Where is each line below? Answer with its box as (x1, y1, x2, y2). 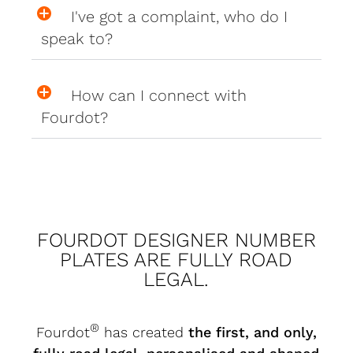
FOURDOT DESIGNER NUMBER (36, 228, 316, 251)
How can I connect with (71, 85, 247, 105)
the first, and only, (188, 323, 317, 340)
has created (98, 323, 188, 340)
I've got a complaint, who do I (71, 6, 288, 26)
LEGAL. (143, 267, 210, 291)
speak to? (41, 28, 118, 48)
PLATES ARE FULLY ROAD (60, 247, 293, 271)
